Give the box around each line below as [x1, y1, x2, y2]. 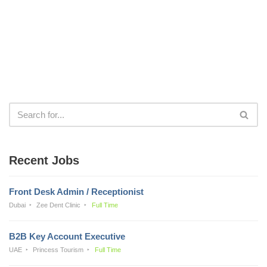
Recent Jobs [9, 153, 79, 167]
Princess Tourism [33, 246, 84, 253]
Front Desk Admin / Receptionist [9, 186, 144, 197]
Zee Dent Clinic [36, 201, 81, 209]
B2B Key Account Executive [9, 231, 125, 241]
